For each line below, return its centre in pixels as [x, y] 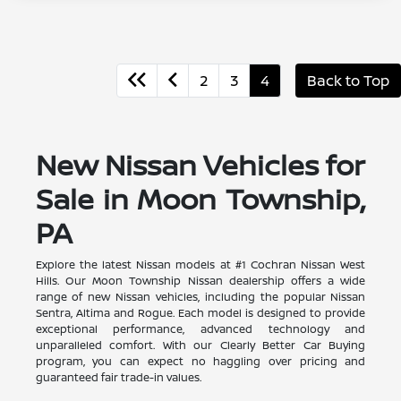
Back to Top [348, 80]
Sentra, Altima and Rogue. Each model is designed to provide [200, 312]
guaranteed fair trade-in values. [118, 377]
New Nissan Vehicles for [200, 164]
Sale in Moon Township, [200, 198]
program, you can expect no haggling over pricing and [200, 361]
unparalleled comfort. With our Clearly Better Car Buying [200, 345]
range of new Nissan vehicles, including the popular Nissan [200, 296]
